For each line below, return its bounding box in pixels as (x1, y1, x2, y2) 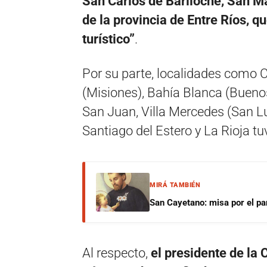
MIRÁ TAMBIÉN (150, 181, 200, 189)
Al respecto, (82, 246, 151, 260)
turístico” (82, 32, 135, 46)
